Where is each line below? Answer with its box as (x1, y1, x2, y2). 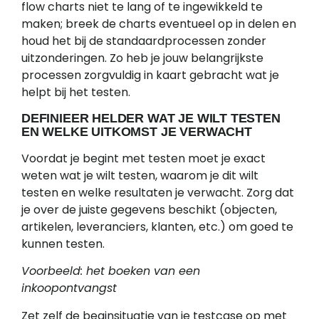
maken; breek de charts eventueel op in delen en (21, 16, 296, 33)
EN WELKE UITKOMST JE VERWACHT (21, 124, 252, 139)
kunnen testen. (21, 235, 105, 252)
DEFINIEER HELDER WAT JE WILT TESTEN (21, 110, 281, 125)
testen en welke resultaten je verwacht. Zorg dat (21, 184, 294, 201)
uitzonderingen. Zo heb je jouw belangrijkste (21, 50, 263, 67)
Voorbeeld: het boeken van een (21, 263, 200, 280)
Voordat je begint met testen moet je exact (21, 150, 266, 167)
